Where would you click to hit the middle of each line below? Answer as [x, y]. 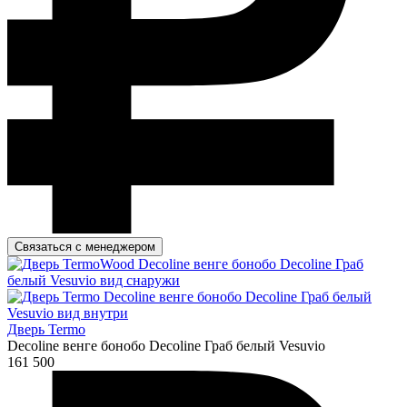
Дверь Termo [46, 329]
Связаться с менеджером [85, 246]
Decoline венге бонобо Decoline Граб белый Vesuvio [166, 345]
